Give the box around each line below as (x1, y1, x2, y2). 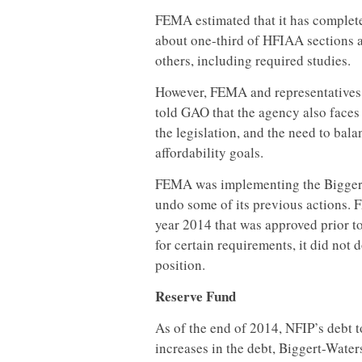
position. (155, 255, 205, 274)
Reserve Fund (155, 286, 236, 306)
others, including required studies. (155, 51, 351, 69)
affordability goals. (155, 143, 263, 162)
